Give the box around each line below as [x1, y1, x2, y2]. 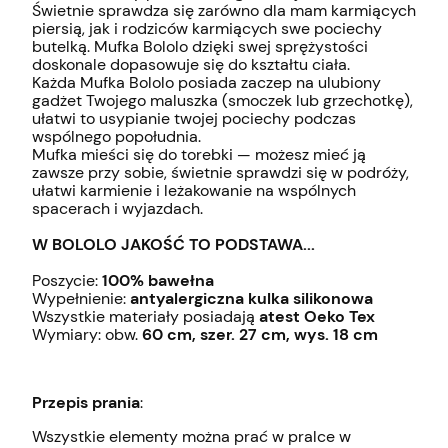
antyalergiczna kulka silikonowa [130, 287, 373, 309]
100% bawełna [102, 269, 214, 291]
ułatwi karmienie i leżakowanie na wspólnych [32, 179, 356, 201]
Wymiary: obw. [32, 323, 142, 345]
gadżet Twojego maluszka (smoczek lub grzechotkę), [32, 89, 413, 111]
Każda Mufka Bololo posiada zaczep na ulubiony [32, 71, 381, 93]
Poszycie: [32, 269, 102, 291]
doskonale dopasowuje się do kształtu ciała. [32, 53, 350, 75]
